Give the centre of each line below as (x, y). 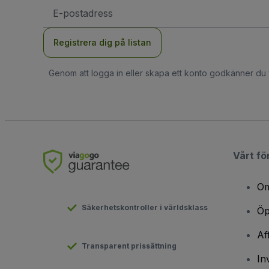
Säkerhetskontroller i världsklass (145, 208)
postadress (73, 15)
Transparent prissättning (129, 246)
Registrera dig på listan (102, 43)
